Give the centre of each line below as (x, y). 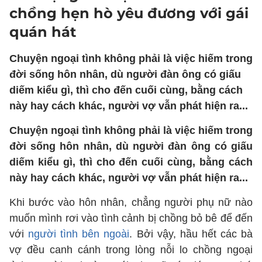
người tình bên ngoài (79, 234)
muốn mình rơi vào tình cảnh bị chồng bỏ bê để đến (131, 218)
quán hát (43, 32)
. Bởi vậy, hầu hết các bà (191, 234)
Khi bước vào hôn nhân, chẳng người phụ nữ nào (131, 202)
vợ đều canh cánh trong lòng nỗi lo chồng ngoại (131, 250)
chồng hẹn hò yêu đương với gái (129, 13)
